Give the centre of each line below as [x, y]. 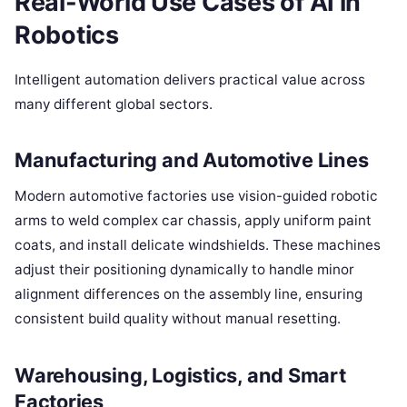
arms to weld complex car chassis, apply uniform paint [193, 221]
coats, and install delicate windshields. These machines [198, 245]
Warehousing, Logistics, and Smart [180, 376]
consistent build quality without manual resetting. [178, 319]
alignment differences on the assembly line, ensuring [189, 294]
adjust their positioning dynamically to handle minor [184, 270]
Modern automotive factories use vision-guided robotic [196, 196]
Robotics [67, 35]
